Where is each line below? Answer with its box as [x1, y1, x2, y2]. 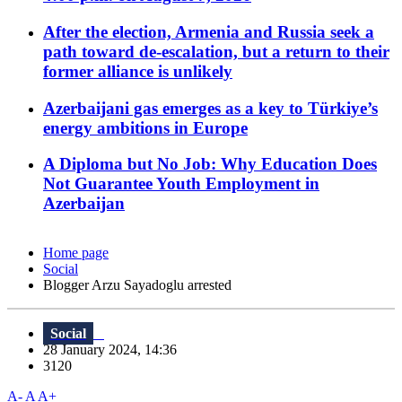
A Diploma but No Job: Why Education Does [43, 154, 377, 174]
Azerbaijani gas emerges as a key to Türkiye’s [43, 98, 378, 118]
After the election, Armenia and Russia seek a [43, 22, 374, 41]
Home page [43, 245, 109, 261]
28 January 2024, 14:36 [43, 342, 188, 358]
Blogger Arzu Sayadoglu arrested [43, 277, 232, 293]
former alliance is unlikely [43, 61, 232, 81]
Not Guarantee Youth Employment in [43, 174, 319, 194]
